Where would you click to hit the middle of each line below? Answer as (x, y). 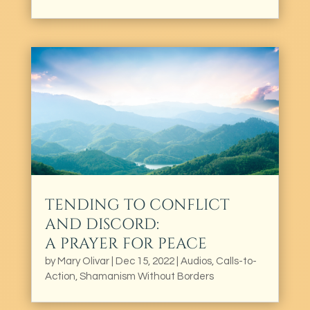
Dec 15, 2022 (145, 261)
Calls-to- (236, 261)
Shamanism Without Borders (146, 276)
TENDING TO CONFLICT (137, 205)
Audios (196, 261)
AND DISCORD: (102, 224)
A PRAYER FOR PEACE (126, 244)
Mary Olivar (83, 261)
